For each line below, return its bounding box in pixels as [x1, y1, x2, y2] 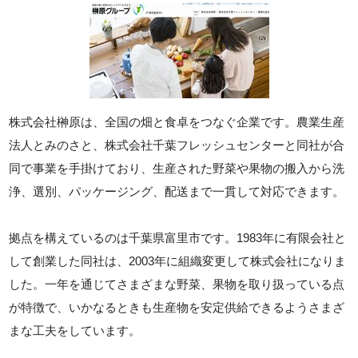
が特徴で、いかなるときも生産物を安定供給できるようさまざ [9, 300, 345, 314]
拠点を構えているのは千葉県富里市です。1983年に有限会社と [9, 231, 347, 245]
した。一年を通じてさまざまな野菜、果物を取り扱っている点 [9, 277, 345, 291]
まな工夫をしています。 [9, 324, 141, 337]
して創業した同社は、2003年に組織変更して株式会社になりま [9, 254, 347, 268]
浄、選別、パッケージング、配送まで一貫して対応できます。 [9, 185, 345, 198]
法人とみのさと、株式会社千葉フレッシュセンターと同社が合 [9, 138, 345, 152]
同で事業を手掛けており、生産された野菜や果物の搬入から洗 [9, 161, 345, 175]
